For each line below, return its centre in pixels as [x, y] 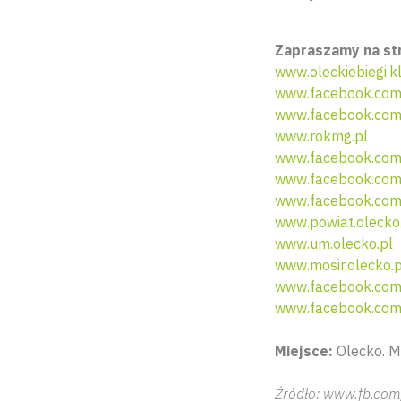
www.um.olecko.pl [334, 243]
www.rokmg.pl [321, 136]
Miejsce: [306, 351]
